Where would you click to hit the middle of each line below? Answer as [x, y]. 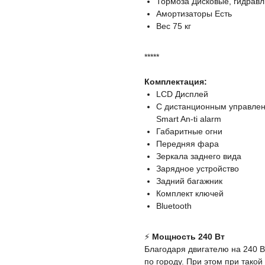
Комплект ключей [190, 194]
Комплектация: [176, 82]
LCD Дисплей [182, 94]
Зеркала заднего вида [199, 156]
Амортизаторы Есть [194, 14]
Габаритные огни [189, 132]
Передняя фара [188, 144]
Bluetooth [174, 206]
